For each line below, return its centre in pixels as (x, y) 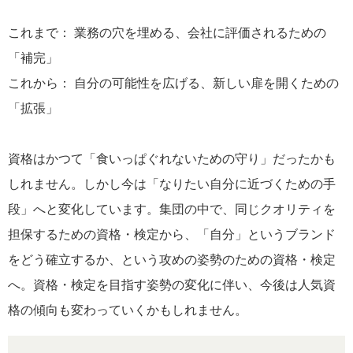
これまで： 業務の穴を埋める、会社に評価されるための (167, 32)
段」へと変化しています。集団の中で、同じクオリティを (172, 209)
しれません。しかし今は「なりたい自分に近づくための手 (172, 184)
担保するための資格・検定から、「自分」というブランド (172, 234)
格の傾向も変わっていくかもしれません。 (128, 310)
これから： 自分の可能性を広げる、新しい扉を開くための (173, 83)
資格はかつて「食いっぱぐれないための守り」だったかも (172, 158)
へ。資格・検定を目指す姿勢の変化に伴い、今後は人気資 (172, 284)
